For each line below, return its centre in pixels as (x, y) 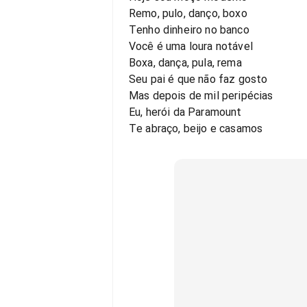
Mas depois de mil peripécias (201, 96)
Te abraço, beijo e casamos (196, 128)
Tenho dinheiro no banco (189, 30)
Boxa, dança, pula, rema (185, 63)
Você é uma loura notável (191, 46)
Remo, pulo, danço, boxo (188, 13)
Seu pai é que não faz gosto (198, 79)
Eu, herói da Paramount (185, 112)
